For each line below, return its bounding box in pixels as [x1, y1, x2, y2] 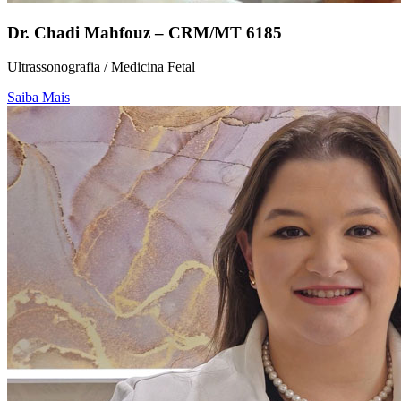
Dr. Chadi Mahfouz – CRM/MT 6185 [7, 22, 282, 42]
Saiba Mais [7, 90, 70, 106]
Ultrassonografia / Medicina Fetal [7, 59, 195, 75]
